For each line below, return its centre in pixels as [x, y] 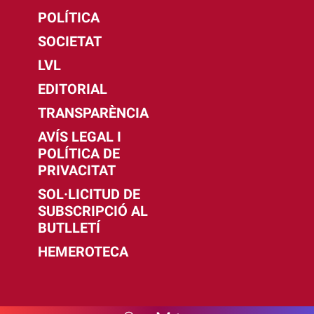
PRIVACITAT [76, 171]
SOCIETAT [69, 42]
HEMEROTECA [83, 252]
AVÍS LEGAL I [79, 137]
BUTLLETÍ [69, 228]
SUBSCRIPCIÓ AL [93, 211]
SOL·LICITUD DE [89, 194]
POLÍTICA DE [78, 154]
